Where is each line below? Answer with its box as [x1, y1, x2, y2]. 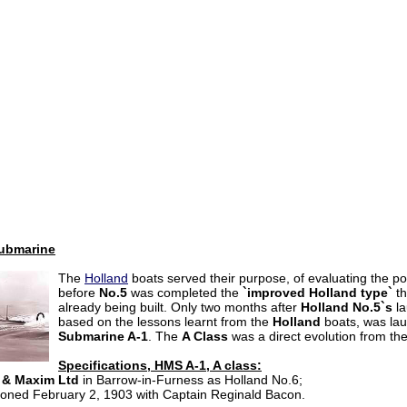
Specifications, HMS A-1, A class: [58, 358, 262, 372]
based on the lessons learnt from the [58, 314, 273, 329]
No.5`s [349, 300, 392, 314]
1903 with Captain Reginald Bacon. [104, 387, 305, 402]
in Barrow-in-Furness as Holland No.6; [83, 372, 303, 387]
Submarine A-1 [58, 329, 148, 343]
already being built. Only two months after [58, 300, 301, 314]
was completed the [127, 285, 243, 300]
